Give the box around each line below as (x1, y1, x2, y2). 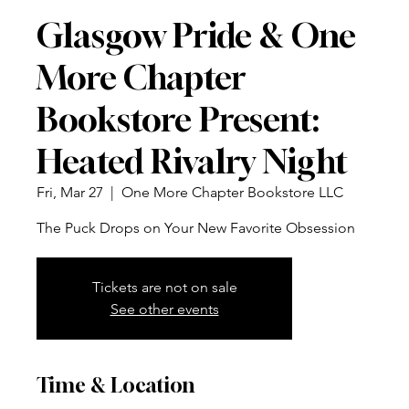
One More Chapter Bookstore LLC (121, 183, 343, 201)
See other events (110, 299, 219, 318)
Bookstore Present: (37, 99, 320, 139)
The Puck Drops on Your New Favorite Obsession (37, 218, 355, 236)
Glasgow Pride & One (37, 15, 356, 55)
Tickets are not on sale (91, 278, 237, 296)
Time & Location (37, 372, 194, 397)
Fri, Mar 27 (37, 183, 103, 201)
